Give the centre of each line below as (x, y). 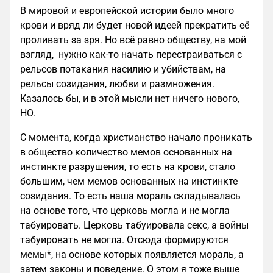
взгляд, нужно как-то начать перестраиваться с (131, 55)
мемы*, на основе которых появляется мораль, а (132, 254)
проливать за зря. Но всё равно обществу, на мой (133, 40)
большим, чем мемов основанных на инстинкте (129, 181)
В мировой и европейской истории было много (127, 11)
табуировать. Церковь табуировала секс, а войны (134, 225)
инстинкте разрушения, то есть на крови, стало (128, 167)
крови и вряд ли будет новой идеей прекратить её (135, 25)
